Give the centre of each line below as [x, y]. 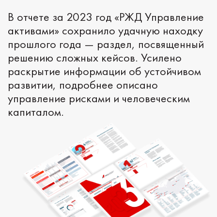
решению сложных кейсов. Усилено [95, 57]
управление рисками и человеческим [99, 98]
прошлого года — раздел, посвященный [106, 44]
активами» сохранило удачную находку [105, 30]
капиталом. [36, 112]
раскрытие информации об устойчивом [104, 71]
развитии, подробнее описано [83, 85]
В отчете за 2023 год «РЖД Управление [106, 17]
